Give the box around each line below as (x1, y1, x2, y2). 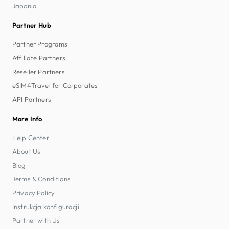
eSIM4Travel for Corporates (12, 81, 98, 89)
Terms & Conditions (12, 174, 71, 183)
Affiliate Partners (12, 53, 65, 62)
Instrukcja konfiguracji (12, 202, 79, 211)
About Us (12, 147, 41, 155)
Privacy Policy (12, 188, 55, 197)
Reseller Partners (12, 67, 65, 76)
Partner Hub (12, 20, 51, 29)
